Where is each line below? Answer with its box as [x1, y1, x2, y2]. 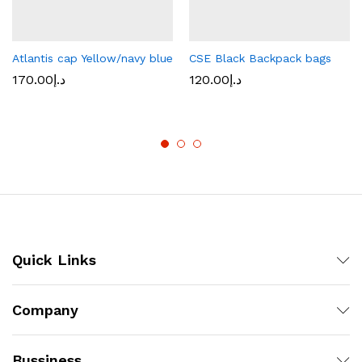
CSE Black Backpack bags [189, 52, 331, 65]
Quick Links [12, 251, 96, 269]
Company [12, 301, 78, 319]
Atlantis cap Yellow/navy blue [12, 52, 173, 65]
